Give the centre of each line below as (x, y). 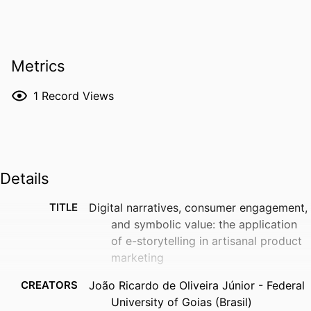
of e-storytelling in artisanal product (207, 241)
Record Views (78, 95)
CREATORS (49, 285)
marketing (137, 258)
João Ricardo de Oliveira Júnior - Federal (197, 286)
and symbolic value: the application (204, 225)
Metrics (38, 66)
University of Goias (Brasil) (182, 302)
